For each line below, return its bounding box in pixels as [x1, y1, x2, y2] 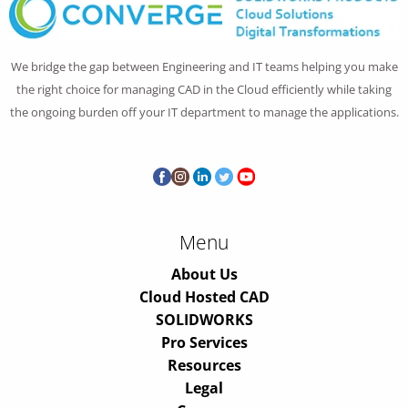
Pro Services [160, 331, 248, 352]
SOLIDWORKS [155, 309, 253, 330]
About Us [170, 263, 238, 284]
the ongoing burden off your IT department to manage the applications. [9, 103, 399, 120]
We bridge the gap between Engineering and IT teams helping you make [10, 57, 398, 75]
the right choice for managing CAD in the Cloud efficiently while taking [16, 80, 392, 97]
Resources [167, 354, 241, 375]
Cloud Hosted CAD [138, 286, 270, 307]
